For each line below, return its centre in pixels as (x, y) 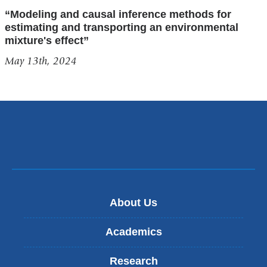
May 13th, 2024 (41, 61)
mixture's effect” (48, 41)
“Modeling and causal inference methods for (118, 15)
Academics (133, 232)
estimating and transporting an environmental (121, 28)
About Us (133, 203)
